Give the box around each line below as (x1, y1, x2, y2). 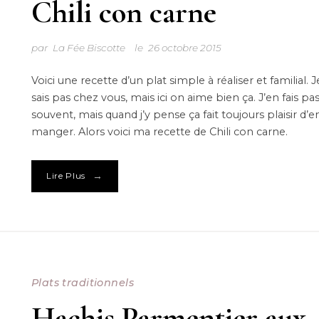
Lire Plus (46, 171, 86, 182)
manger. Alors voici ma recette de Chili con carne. (31, 125, 288, 138)
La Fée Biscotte (52, 41, 125, 53)
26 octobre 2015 (148, 41, 222, 53)
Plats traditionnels (31, 276, 134, 289)
